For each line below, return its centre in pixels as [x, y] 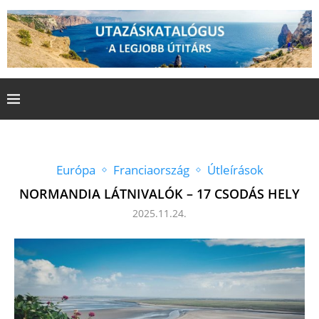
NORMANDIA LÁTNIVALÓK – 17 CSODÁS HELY [159, 193]
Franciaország [151, 169]
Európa [75, 169]
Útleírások [235, 169]
